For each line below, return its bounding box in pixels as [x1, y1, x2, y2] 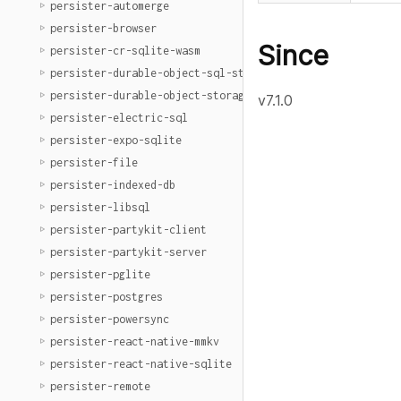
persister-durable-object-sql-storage [50, 66, 276, 80]
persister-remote [50, 380, 150, 393]
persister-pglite [50, 268, 150, 281]
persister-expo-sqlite [50, 133, 182, 147]
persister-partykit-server [50, 245, 207, 259]
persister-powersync [50, 312, 169, 326]
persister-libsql [50, 200, 150, 214]
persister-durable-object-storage [50, 89, 251, 102]
